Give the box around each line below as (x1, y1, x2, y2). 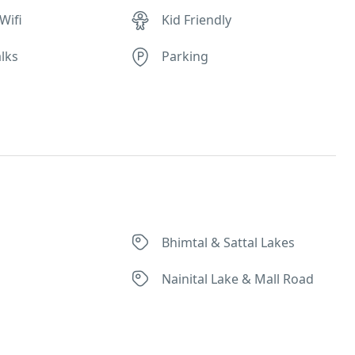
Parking (162, 48, 209, 65)
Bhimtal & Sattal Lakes (162, 234, 296, 251)
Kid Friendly (162, 11, 232, 29)
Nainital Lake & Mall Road (162, 270, 315, 288)
